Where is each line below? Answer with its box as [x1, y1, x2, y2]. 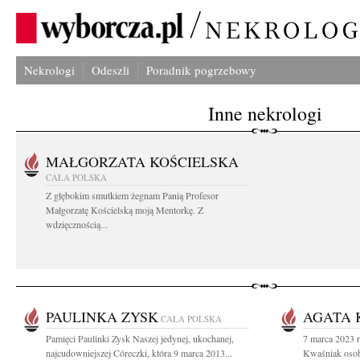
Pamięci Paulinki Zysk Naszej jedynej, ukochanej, [46, 332, 234, 345]
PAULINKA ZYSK [46, 307, 158, 326]
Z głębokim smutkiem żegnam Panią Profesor [46, 189, 219, 202]
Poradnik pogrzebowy [146, 62, 256, 78]
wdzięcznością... [46, 218, 108, 231]
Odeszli [92, 62, 129, 78]
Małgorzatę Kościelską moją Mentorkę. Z [46, 203, 203, 216]
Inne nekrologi [208, 100, 322, 126]
